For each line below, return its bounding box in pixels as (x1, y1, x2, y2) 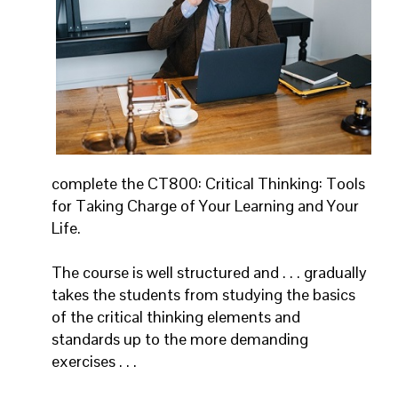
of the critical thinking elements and (52, 306, 300, 327)
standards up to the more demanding (52, 328, 308, 349)
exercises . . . (52, 350, 137, 371)
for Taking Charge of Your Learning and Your (52, 195, 359, 216)
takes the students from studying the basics (52, 283, 355, 305)
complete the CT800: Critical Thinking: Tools (52, 172, 365, 194)
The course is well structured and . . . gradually (52, 261, 367, 283)
